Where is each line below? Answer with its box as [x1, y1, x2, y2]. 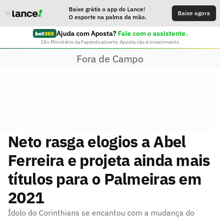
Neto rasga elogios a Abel [8, 131, 186, 152]
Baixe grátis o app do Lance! [69, 5, 145, 13]
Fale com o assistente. [117, 29, 188, 38]
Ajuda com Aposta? [56, 29, 116, 38]
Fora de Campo [77, 52, 143, 65]
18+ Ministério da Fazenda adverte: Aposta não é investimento [41, 39, 179, 45]
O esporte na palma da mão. [69, 13, 146, 21]
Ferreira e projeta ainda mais [8, 150, 210, 170]
